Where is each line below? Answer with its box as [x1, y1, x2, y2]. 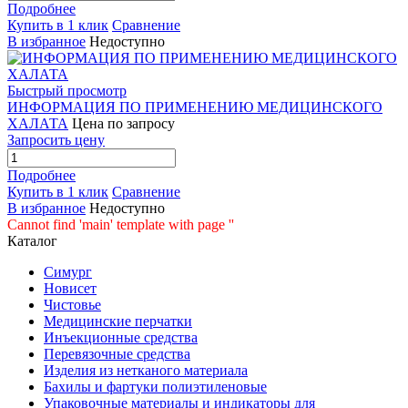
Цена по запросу [72, 116, 175, 132]
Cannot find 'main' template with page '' [7, 217, 234, 233]
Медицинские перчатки [44, 313, 192, 330]
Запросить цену [7, 132, 105, 148]
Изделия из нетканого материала [44, 362, 248, 379]
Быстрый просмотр [7, 83, 127, 99]
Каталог [7, 233, 57, 250]
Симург [44, 264, 92, 280]
